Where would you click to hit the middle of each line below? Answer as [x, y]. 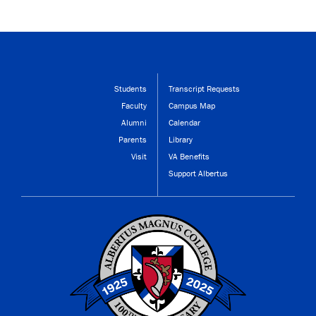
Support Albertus [198, 173]
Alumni [134, 122]
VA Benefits [189, 156]
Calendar [184, 122]
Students [130, 89]
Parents [133, 139]
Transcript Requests [204, 89]
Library [181, 139]
